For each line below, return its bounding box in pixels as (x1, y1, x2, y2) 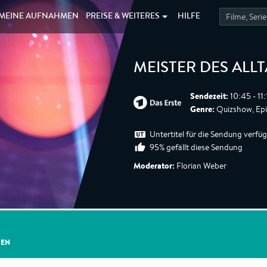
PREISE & (86, 13, 122, 21)
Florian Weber (175, 160, 226, 171)
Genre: (190, 103, 215, 115)
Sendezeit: (190, 90, 228, 102)
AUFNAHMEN (25, 13, 79, 21)
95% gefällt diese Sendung (150, 142, 243, 153)
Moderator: (133, 160, 175, 172)
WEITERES (122, 13, 160, 21)
